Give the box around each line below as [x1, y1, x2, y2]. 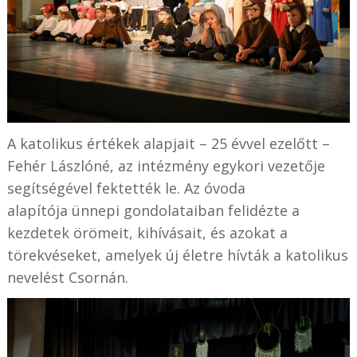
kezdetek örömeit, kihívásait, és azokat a [6, 223, 288, 243]
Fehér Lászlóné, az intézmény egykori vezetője [6, 156, 325, 176]
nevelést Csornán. [6, 268, 128, 288]
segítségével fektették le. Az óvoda [6, 178, 245, 198]
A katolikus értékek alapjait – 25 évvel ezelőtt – [6, 134, 330, 154]
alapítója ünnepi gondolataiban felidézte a [6, 201, 300, 221]
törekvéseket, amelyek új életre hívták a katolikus [6, 245, 348, 265]
